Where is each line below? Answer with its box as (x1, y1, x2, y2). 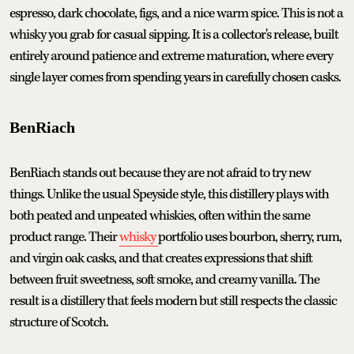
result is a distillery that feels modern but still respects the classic (9, 292, 337, 310)
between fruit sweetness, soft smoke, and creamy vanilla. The (9, 270, 319, 288)
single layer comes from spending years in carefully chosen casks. (9, 68, 341, 86)
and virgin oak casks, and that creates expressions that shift (9, 249, 312, 267)
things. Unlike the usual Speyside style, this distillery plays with (9, 185, 329, 203)
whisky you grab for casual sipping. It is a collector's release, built (9, 25, 338, 43)
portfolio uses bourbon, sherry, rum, (158, 228, 341, 246)
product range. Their (9, 228, 119, 246)
